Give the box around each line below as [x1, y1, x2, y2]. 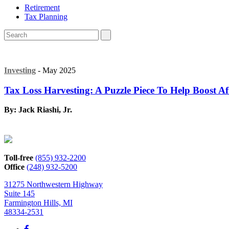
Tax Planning [25, 12, 67, 21]
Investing [4, 66, 36, 75]
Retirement [25, 3, 60, 12]
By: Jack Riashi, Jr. [4, 105, 72, 114]
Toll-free [4, 153, 33, 163]
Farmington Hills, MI [4, 198, 73, 208]
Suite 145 [4, 189, 35, 198]
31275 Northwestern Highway [4, 180, 103, 189]
